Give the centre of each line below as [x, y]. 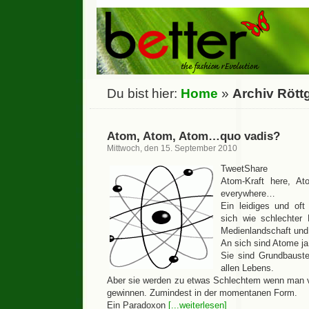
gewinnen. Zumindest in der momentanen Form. [202, 293]
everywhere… [248, 193]
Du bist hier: [144, 93]
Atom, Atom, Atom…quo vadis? [193, 136]
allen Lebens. [247, 268]
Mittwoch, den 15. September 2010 [172, 148]
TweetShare [244, 169]
